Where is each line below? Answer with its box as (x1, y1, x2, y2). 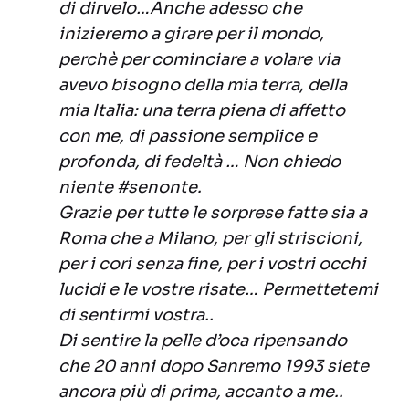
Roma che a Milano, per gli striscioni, (58, 228, 362, 249)
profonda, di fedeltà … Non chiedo (58, 152, 341, 173)
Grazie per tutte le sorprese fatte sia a (58, 203, 367, 224)
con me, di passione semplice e (58, 126, 317, 147)
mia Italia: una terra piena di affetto (58, 100, 345, 121)
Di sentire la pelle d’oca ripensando (58, 330, 347, 351)
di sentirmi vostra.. (58, 305, 214, 326)
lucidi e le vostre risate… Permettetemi (58, 279, 378, 300)
